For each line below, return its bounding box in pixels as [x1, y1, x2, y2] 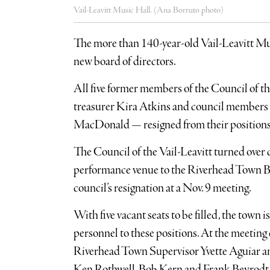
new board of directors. [73, 54, 177, 71]
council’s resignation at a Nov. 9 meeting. [73, 180, 253, 197]
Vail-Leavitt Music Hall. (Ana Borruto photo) [73, 4, 224, 17]
